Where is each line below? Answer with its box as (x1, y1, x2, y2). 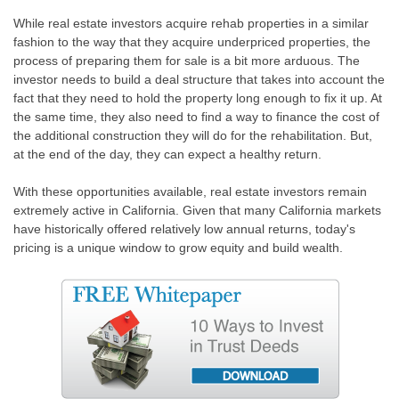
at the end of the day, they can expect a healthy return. (13, 147, 322, 162)
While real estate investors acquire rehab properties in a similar (13, 16, 369, 31)
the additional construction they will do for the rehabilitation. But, (13, 128, 372, 143)
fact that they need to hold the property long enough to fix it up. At (13, 91, 382, 106)
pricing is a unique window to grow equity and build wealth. (13, 240, 343, 256)
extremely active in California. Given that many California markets (13, 203, 381, 218)
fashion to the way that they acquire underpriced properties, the (13, 35, 370, 50)
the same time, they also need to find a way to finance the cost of (13, 110, 379, 125)
